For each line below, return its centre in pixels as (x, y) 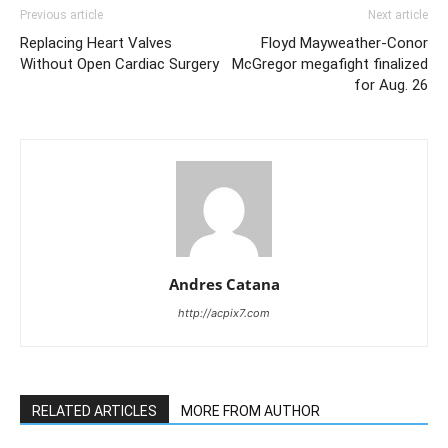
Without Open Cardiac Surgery (119, 64)
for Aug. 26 (391, 85)
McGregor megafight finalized (330, 64)
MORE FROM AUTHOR (250, 411)
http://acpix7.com (224, 313)
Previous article (61, 15)
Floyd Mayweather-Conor (344, 43)
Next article (398, 15)
